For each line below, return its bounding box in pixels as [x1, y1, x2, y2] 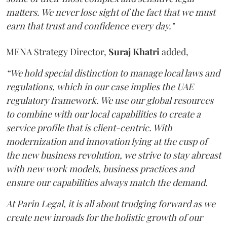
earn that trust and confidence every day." [6, 19, 174, 32]
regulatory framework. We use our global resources [6, 94, 213, 106]
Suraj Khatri [108, 45, 160, 58]
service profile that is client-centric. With [6, 121, 172, 134]
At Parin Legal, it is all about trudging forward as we [6, 197, 215, 210]
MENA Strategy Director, [6, 45, 108, 58]
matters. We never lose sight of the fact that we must [6, 6, 215, 18]
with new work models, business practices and [6, 162, 194, 175]
